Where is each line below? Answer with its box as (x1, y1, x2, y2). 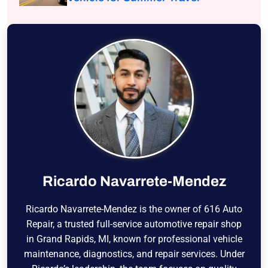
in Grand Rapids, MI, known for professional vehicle (26, 233, 242, 245)
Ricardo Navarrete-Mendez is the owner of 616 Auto (26, 203, 242, 215)
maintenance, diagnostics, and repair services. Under (23, 248, 245, 260)
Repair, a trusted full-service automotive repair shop (26, 218, 242, 230)
